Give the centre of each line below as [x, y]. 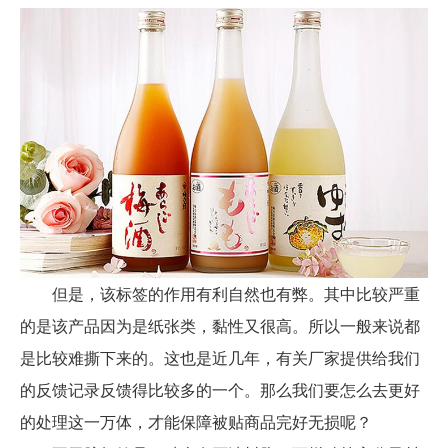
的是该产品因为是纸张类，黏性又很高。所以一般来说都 [220, 325]
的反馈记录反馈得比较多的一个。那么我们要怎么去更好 [220, 389]
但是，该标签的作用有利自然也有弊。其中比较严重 [220, 293]
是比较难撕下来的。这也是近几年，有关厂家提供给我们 [220, 357]
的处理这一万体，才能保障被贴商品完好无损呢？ [196, 421]
